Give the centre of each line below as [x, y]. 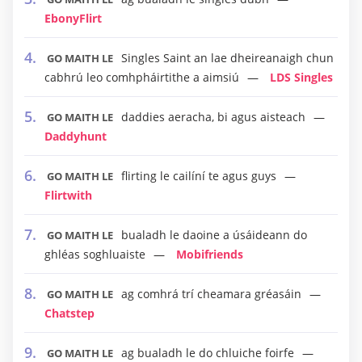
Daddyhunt [76, 136]
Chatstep [69, 313]
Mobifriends [210, 254]
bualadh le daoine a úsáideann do [214, 235]
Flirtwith [68, 195]
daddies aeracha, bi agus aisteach [213, 117]
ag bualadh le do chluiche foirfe [208, 353]
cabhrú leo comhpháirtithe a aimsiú [142, 77]
